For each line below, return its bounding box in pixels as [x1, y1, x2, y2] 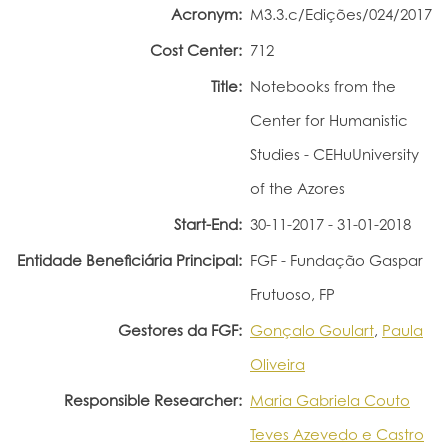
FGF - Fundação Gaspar [250, 250, 423, 270]
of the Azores [250, 178, 345, 198]
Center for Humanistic [250, 110, 408, 130]
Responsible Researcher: [64, 390, 242, 410]
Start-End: [174, 214, 242, 234]
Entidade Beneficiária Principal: [17, 250, 242, 270]
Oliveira [250, 354, 305, 374]
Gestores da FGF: [118, 320, 242, 340]
